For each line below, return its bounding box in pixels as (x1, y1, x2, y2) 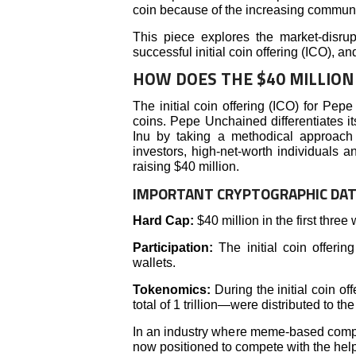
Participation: (133, 240, 219, 254)
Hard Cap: (133, 213, 194, 227)
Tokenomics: (133, 282, 211, 296)
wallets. (133, 255, 176, 269)
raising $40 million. (133, 159, 239, 173)
